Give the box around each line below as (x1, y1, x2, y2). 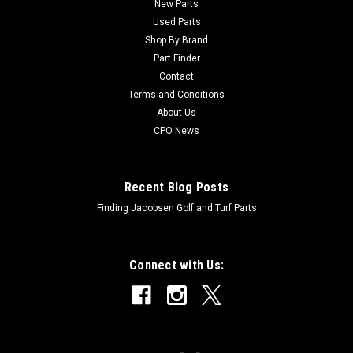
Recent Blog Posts (124, 179, 229, 195)
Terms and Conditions (128, 88, 225, 100)
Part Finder (153, 52, 200, 64)
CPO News (154, 124, 199, 136)
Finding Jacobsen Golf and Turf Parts (96, 202, 257, 214)
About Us (157, 106, 196, 118)
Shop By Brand (145, 34, 208, 46)
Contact (159, 70, 194, 82)
